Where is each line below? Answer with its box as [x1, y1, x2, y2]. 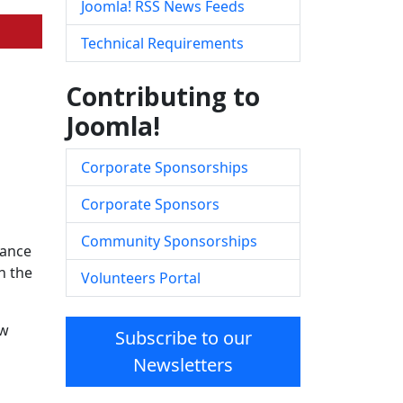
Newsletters [133, 353, 233, 378]
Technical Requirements [81, 33, 244, 54]
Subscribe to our [114, 326, 252, 351]
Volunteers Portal [81, 268, 201, 289]
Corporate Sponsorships [81, 157, 248, 178]
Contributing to [66, 79, 260, 114]
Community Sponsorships [81, 231, 257, 252]
